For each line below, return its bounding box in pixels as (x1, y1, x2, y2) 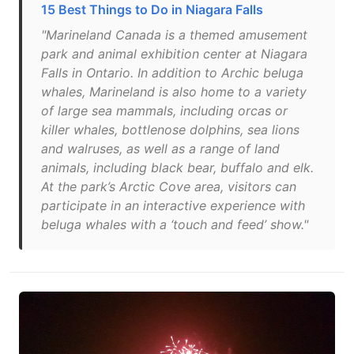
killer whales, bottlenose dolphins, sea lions (41, 122, 299, 137)
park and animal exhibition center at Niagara (41, 46, 307, 62)
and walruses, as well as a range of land (41, 141, 280, 156)
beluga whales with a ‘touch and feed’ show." (41, 217, 308, 232)
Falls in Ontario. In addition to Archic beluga (41, 65, 303, 81)
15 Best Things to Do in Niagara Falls (41, 2, 263, 17)
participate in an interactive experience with (41, 198, 305, 213)
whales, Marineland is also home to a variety (41, 84, 307, 100)
